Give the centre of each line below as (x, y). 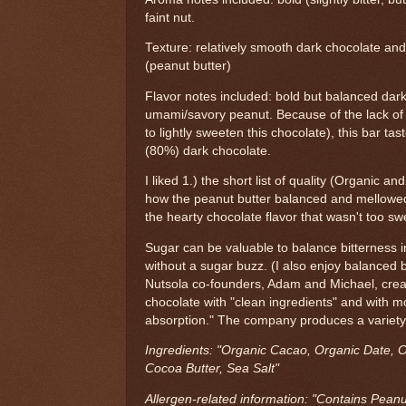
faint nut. (170, 17)
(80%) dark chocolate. (210, 150)
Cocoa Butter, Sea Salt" (212, 369)
